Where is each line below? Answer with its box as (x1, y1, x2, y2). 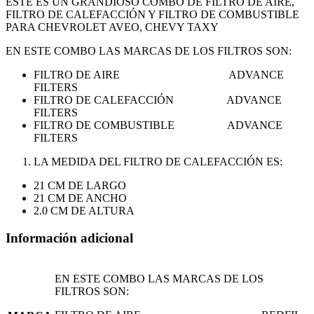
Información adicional (6, 230, 133, 245)
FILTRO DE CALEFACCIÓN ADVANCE (34, 94, 282, 107)
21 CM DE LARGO (34, 179, 126, 192)
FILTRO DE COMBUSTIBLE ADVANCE (34, 119, 282, 132)
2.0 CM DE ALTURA (34, 205, 135, 217)
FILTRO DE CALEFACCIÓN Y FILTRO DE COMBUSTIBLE (6, 8, 299, 21)
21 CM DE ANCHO (34, 192, 127, 205)
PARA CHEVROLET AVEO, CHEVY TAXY (6, 21, 219, 34)
